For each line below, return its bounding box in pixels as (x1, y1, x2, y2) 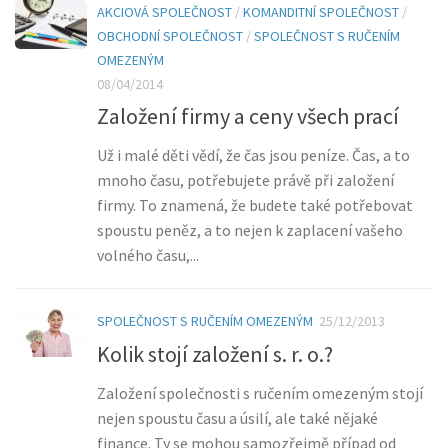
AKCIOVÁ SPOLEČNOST (97, 3, 232, 22)
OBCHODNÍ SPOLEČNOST (97, 27, 243, 46)
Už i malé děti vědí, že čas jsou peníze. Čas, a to (97, 145, 410, 166)
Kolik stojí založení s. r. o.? (97, 339, 333, 368)
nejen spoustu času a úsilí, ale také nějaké (97, 407, 378, 428)
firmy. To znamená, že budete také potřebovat (97, 195, 413, 216)
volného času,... (97, 245, 199, 266)
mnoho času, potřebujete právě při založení (97, 170, 394, 191)
